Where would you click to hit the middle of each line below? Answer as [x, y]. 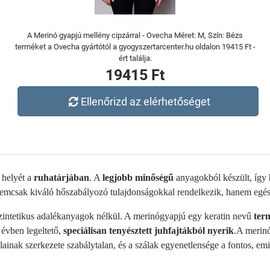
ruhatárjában [61, 177]
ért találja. [135, 58]
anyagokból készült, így [221, 177]
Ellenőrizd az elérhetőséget [146, 101]
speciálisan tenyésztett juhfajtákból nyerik [149, 231]
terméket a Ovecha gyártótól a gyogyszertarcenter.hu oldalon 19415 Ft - [135, 47]
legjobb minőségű [138, 177]
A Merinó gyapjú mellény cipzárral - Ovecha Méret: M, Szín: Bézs [135, 35]
